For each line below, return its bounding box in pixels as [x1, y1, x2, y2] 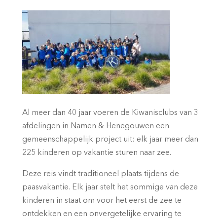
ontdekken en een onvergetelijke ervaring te [22, 210, 182, 219]
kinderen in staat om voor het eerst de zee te [22, 197, 182, 205]
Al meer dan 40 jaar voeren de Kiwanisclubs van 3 [22, 109, 198, 117]
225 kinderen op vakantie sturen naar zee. [22, 149, 171, 157]
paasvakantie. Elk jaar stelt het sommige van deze [22, 184, 198, 192]
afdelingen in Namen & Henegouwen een [22, 122, 169, 131]
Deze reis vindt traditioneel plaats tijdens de [22, 170, 179, 179]
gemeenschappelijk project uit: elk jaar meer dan [22, 136, 198, 144]
